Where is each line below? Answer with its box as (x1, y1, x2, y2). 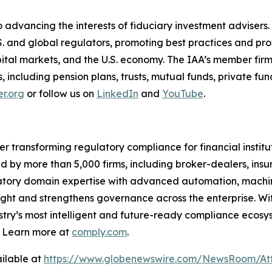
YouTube (162, 87, 203, 100)
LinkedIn (97, 87, 138, 100)
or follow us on (24, 87, 97, 100)
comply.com (72, 225, 127, 238)
